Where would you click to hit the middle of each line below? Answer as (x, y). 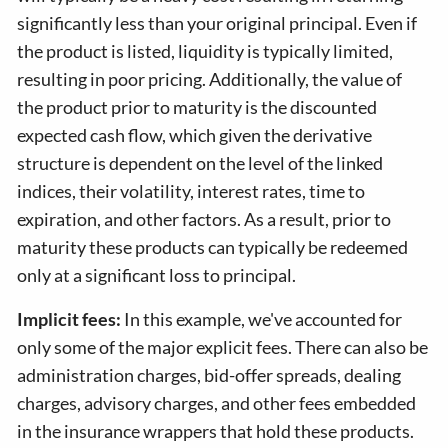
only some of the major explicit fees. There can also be (223, 347)
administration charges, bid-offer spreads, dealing (209, 375)
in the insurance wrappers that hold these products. (216, 431)
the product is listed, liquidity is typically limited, (205, 51)
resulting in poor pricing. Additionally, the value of (210, 79)
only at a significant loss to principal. (157, 275)
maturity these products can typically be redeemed (213, 247)
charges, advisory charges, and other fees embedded (217, 403)
